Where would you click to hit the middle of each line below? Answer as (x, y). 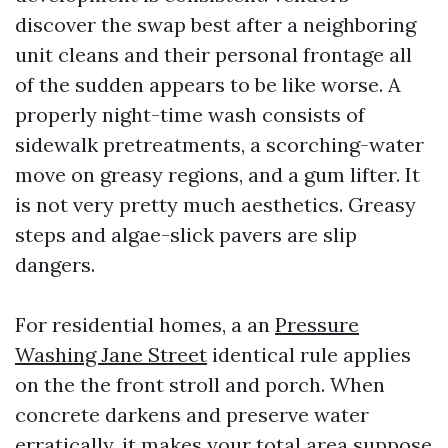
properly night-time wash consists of (190, 114)
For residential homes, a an (145, 324)
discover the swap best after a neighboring (215, 24)
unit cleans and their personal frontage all (213, 54)
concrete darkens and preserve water (192, 414)
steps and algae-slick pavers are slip (186, 234)
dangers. (55, 264)
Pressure (317, 324)
